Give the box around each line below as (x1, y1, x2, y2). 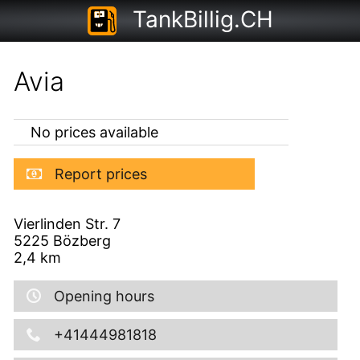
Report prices (54, 165, 147, 182)
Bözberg (52, 231, 111, 249)
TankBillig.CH (132, 6, 273, 33)
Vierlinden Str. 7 (13, 215, 121, 232)
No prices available (31, 123, 159, 141)
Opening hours (53, 287, 154, 305)
